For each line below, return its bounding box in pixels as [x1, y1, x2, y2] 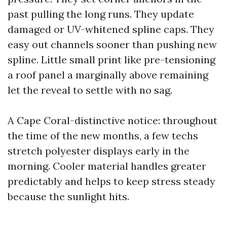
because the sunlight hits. [8, 190, 129, 203]
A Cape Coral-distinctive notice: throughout [8, 114, 217, 127]
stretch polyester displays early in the [8, 144, 190, 157]
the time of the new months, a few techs [8, 129, 198, 142]
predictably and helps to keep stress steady [8, 175, 215, 187]
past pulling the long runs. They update [8, 8, 194, 20]
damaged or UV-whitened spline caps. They [8, 23, 214, 35]
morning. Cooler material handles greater [8, 160, 206, 172]
